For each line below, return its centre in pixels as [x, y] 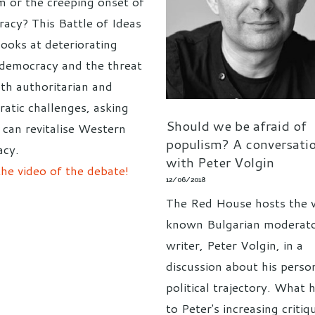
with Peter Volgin [220, 162]
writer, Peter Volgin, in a [234, 244]
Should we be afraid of [236, 125]
